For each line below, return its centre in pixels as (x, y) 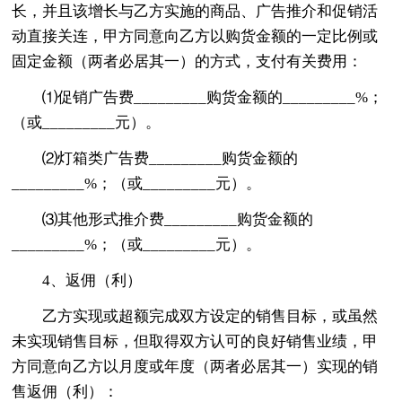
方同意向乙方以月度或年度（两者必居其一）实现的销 (195, 366)
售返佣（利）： (66, 391)
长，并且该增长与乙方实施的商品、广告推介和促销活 (195, 11)
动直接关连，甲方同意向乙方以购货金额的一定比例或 (195, 36)
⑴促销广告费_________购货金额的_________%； (213, 97)
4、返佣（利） (92, 280)
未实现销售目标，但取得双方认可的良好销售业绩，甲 (195, 341)
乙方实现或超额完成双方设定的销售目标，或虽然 (210, 316)
